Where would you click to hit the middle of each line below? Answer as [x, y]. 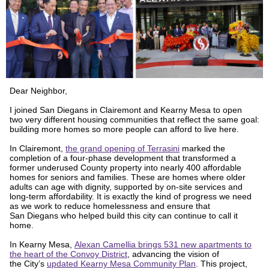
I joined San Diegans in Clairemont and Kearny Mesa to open [126, 110]
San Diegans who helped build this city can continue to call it [124, 216]
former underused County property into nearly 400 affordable [125, 168]
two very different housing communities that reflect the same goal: [134, 119]
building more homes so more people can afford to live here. [124, 129]
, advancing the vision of [173, 254]
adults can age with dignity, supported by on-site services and [126, 187]
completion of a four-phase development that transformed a [123, 158]
